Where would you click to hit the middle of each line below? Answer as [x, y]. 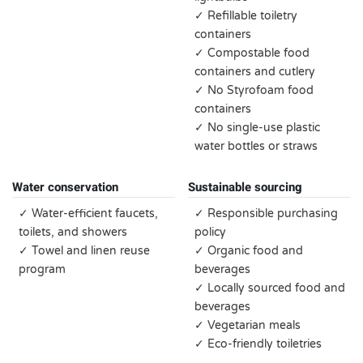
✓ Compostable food [252, 53]
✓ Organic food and [249, 251]
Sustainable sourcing [245, 187]
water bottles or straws [256, 146]
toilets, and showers [73, 232]
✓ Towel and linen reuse [84, 251]
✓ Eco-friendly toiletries [258, 344]
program [42, 269]
